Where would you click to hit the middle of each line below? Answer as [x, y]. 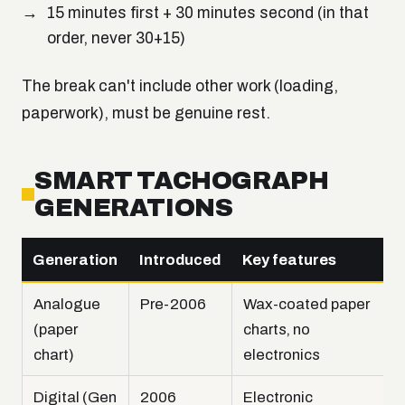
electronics [282, 355]
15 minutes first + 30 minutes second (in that [208, 14]
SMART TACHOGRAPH [182, 181]
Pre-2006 [173, 304]
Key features [289, 260]
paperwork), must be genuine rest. [146, 114]
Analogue [67, 304]
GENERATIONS [134, 208]
